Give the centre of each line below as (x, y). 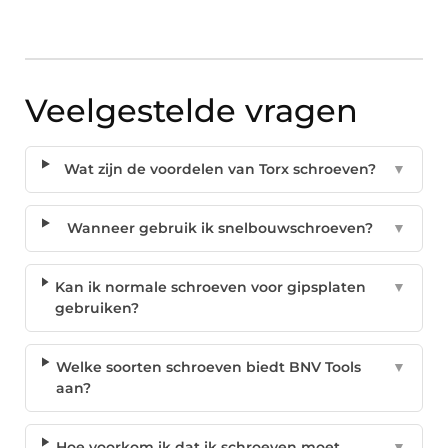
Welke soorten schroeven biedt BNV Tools (209, 367)
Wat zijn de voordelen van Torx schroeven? (220, 169)
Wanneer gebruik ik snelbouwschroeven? (220, 228)
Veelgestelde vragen (191, 111)
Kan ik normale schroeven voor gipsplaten (211, 287)
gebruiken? (97, 308)
